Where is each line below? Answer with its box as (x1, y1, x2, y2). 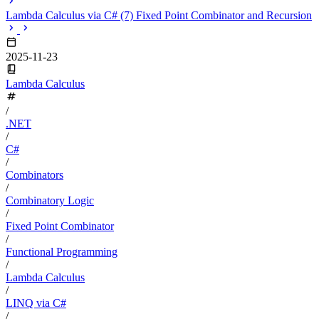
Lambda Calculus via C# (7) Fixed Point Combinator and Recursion (6, 9, 312, 21)
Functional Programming (6, 245, 117, 258)
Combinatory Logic (6, 194, 94, 206)
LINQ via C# (6, 296, 66, 309)
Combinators (6, 168, 63, 181)
